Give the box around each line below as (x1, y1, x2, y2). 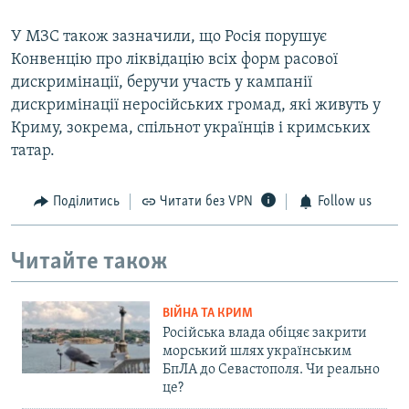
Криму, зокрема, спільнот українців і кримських (11, 120, 371, 138)
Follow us (317, 194, 372, 210)
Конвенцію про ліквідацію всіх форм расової (11, 51, 338, 69)
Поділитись (52, 194, 120, 210)
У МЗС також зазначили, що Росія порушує (11, 28, 327, 47)
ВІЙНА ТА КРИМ (163, 307, 253, 321)
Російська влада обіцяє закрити (163, 326, 367, 341)
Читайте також (11, 249, 168, 275)
